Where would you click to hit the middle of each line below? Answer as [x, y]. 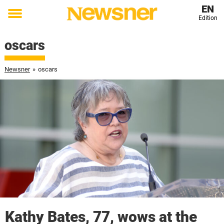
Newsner [17, 69]
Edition [208, 18]
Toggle [21, 20]
